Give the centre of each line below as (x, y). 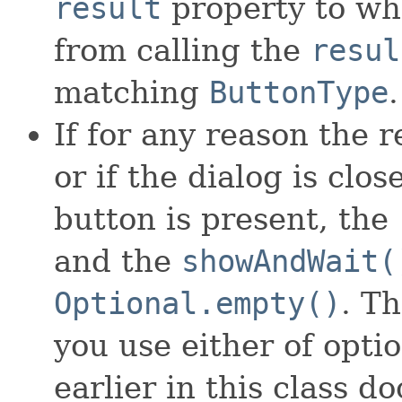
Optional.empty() (197, 303)
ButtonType (299, 92)
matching (131, 92)
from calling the (182, 50)
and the (118, 261)
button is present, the (226, 218)
